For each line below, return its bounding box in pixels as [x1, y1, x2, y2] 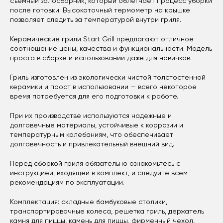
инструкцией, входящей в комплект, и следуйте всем [10, 169, 188, 177]
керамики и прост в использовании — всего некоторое [10, 83, 197, 91]
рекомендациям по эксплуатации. [10, 179, 124, 186]
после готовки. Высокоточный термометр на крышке [10, 6, 190, 14]
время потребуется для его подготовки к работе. [10, 93, 178, 100]
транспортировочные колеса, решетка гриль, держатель [10, 208, 204, 215]
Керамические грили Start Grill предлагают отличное [10, 35, 194, 43]
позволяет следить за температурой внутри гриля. [10, 16, 181, 23]
